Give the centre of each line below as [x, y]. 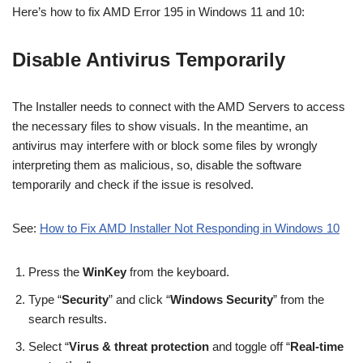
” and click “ [139, 300]
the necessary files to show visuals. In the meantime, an [160, 126]
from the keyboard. [178, 272]
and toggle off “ [250, 347]
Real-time [317, 347]
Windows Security [222, 300]
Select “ [49, 347]
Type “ [45, 300]
